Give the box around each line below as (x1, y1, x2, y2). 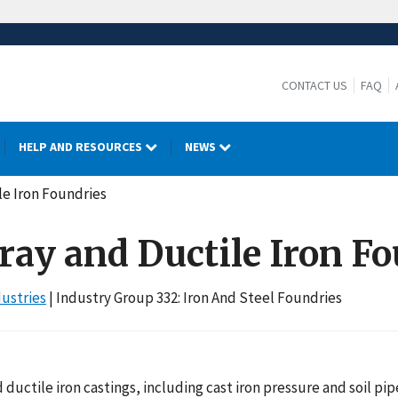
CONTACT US (281, 77, 347, 94)
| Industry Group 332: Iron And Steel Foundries (46, 288, 342, 307)
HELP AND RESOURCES (19, 139, 145, 155)
